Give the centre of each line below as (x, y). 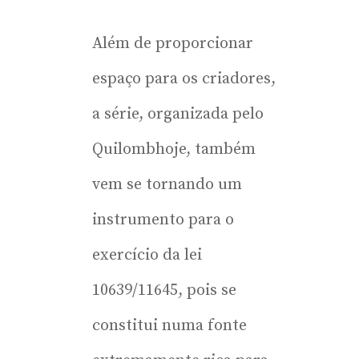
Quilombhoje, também (174, 149)
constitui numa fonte (169, 325)
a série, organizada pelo (178, 114)
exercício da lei (147, 255)
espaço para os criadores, (184, 79)
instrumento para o (163, 220)
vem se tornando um (167, 184)
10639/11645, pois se (164, 290)
